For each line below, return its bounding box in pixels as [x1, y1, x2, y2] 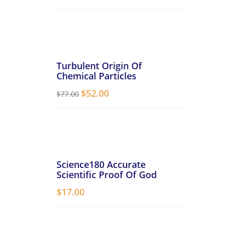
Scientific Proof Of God [56, 168, 157, 181]
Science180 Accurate [56, 158, 146, 170]
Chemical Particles [56, 70, 136, 82]
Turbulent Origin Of [56, 60, 142, 72]
